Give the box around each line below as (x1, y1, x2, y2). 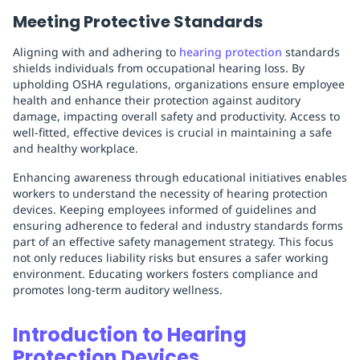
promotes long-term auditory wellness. (13, 282, 223, 298)
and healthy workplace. (13, 141, 138, 157)
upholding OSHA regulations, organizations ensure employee (13, 76, 345, 92)
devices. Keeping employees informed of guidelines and (13, 202, 317, 218)
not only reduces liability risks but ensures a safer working (13, 250, 329, 266)
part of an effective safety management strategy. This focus (13, 234, 333, 250)
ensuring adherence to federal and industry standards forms (13, 218, 343, 234)
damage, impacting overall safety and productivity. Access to (13, 108, 340, 125)
